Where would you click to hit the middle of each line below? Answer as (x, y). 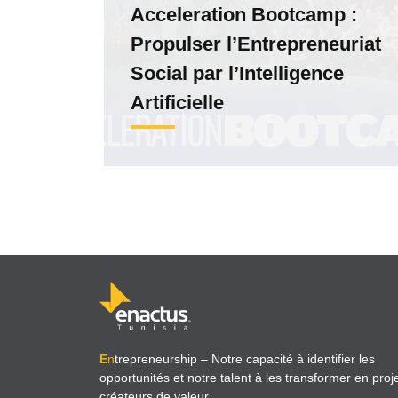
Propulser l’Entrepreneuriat (256, 44)
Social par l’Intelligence (237, 74)
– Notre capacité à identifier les (286, 358)
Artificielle (177, 103)
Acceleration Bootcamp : (244, 15)
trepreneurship (156, 358)
